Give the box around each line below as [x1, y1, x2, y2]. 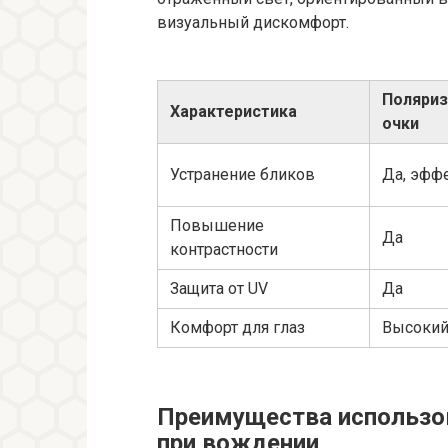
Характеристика [170, 101, 297, 121]
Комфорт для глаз [170, 317, 305, 337]
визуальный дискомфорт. [157, 12, 349, 32]
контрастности [170, 239, 278, 259]
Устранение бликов [170, 164, 315, 184]
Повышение [170, 215, 264, 235]
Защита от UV [170, 278, 268, 298]
